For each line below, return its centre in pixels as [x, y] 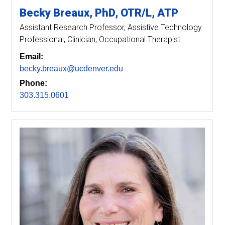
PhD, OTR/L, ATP [137, 13]
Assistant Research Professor [72, 28]
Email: [31, 57]
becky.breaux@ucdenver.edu [71, 69]
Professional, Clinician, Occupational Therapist [100, 40]
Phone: [33, 83]
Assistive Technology [165, 28]
